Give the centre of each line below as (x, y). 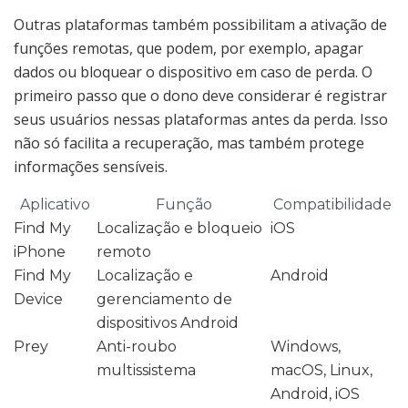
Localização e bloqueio (179, 228)
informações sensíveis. (91, 166)
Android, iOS (315, 393)
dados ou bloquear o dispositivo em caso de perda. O (193, 71)
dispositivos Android (168, 322)
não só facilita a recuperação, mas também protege (189, 143)
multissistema (146, 370)
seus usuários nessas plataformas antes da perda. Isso (201, 119)
